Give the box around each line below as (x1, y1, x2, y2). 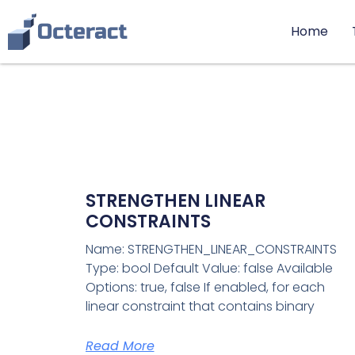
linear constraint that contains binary (85, 297, 315, 316)
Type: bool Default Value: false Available (85, 259, 333, 278)
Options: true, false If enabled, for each (85, 278, 325, 297)
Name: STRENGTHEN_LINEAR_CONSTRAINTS (85, 240, 337, 259)
